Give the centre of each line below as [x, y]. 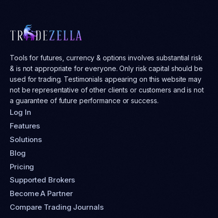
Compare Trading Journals [57, 207]
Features [25, 126]
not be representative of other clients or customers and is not [107, 90]
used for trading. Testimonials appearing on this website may [106, 79]
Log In [20, 112]
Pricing [22, 166]
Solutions [26, 139]
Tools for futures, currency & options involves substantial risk [106, 58]
